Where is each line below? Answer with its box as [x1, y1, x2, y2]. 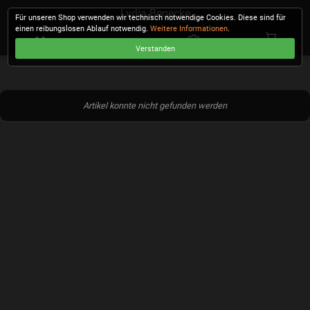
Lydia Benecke [120, 7, 190, 20]
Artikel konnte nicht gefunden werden [83, 100, 227, 111]
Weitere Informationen [150, 24, 228, 34]
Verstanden [135, 44, 175, 53]
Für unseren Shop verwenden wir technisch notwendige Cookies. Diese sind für [15, 13, 286, 23]
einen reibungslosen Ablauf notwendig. [15, 24, 151, 34]
